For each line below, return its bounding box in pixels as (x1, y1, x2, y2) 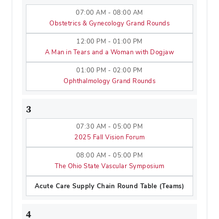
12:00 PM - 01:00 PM (76, 37, 143, 45)
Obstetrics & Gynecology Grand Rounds (49, 19, 170, 27)
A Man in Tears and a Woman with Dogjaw (45, 48, 174, 56)
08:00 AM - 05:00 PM (76, 151, 143, 159)
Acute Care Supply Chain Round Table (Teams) (34, 182, 185, 190)
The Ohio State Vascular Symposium (54, 162, 165, 170)
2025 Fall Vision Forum (74, 133, 145, 141)
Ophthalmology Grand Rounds (64, 77, 155, 85)
